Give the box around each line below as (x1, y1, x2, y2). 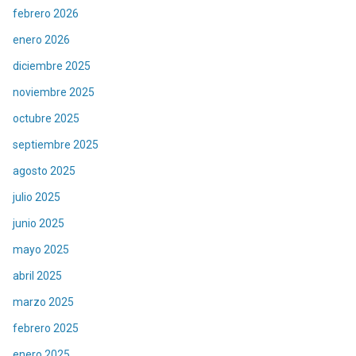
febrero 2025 (13, 321, 79, 335)
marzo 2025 (13, 295, 74, 308)
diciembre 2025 (13, 59, 91, 72)
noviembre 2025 (13, 85, 95, 99)
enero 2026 (13, 33, 70, 46)
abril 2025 (13, 269, 62, 282)
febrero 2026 (13, 6, 79, 20)
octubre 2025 (13, 111, 79, 125)
